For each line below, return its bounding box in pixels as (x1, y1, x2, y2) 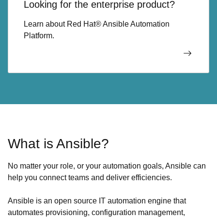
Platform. (24, 31, 54, 40)
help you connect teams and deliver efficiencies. (8, 173, 172, 182)
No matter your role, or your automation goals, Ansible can (8, 162, 206, 170)
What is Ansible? (8, 136, 109, 151)
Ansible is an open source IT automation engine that (8, 197, 186, 205)
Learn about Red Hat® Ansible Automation (24, 20, 170, 28)
